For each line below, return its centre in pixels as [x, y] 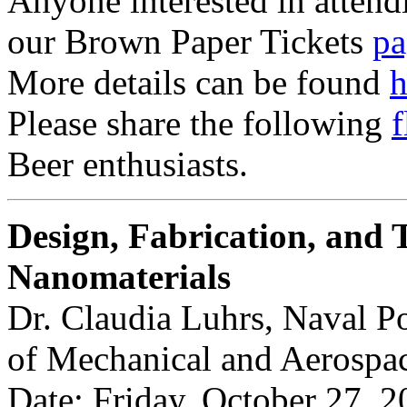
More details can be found [199, 82]
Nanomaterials [119, 276]
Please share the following [199, 123]
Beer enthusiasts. [128, 164]
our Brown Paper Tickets [190, 41]
